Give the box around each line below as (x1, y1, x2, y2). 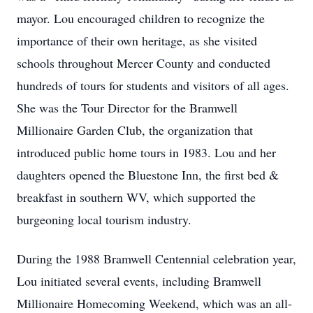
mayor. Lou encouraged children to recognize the (17, 10, 265, 27)
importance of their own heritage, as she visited (17, 32, 257, 49)
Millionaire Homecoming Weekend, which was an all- (17, 295, 292, 312)
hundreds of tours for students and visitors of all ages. (17, 77, 289, 94)
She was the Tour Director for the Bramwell (17, 99, 238, 116)
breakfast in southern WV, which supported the (17, 189, 256, 205)
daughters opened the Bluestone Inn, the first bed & (17, 166, 279, 183)
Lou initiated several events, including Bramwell (17, 272, 261, 289)
